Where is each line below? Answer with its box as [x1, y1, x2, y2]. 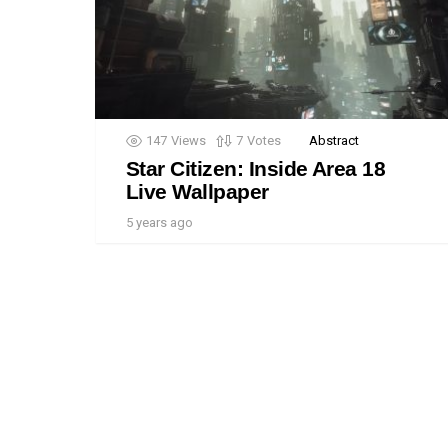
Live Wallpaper [126, 180, 269, 204]
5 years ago [126, 215, 193, 231]
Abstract [309, 133, 359, 149]
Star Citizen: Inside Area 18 [126, 157, 386, 181]
